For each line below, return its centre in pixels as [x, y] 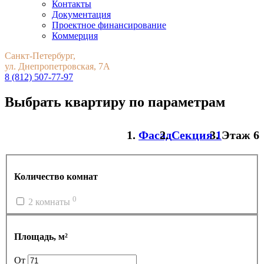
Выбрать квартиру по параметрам [115, 102]
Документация [81, 15]
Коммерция [75, 36]
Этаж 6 [240, 135]
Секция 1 [197, 135]
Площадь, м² [41, 236]
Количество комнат [56, 176]
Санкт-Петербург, [40, 56]
